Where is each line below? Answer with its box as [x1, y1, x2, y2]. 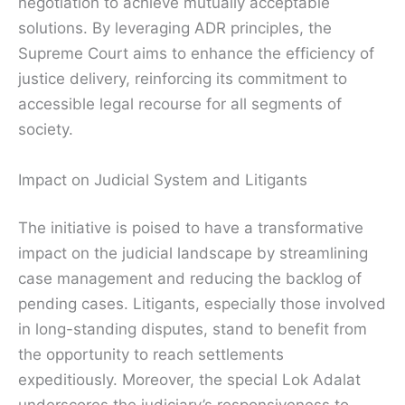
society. [18, 120, 73, 139]
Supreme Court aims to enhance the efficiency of [18, 44, 374, 63]
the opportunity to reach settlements [18, 345, 284, 364]
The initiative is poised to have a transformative [18, 219, 363, 238]
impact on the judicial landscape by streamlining [18, 244, 368, 263]
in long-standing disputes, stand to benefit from [18, 320, 367, 339]
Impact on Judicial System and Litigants [18, 170, 307, 189]
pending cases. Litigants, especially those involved [18, 295, 386, 314]
